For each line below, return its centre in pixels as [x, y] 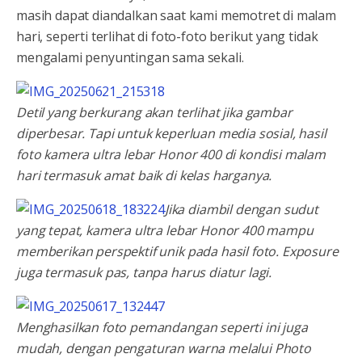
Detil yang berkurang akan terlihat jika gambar [154, 112]
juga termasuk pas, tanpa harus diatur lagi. [144, 272]
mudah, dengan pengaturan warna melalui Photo [164, 348]
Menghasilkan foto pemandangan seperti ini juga [162, 327]
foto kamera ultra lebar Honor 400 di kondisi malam [171, 154]
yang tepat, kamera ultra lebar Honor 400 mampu [165, 230]
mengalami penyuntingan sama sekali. [130, 57]
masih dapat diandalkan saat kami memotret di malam [176, 15]
